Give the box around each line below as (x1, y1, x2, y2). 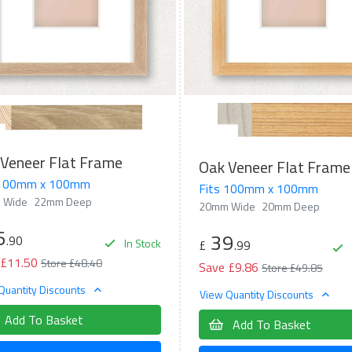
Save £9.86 (198, 258, 258, 277)
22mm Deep (34, 193, 92, 211)
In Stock (121, 235, 161, 252)
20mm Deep (261, 198, 320, 215)
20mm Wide (198, 198, 255, 215)
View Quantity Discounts (199, 285, 316, 302)
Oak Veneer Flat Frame (198, 155, 350, 180)
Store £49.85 (261, 259, 323, 277)
